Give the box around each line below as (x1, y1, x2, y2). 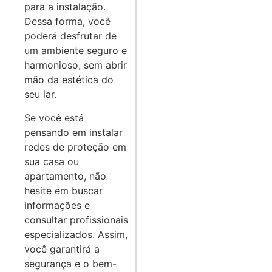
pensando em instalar (24, 126, 123, 138)
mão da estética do (24, 73, 114, 86)
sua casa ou (24, 155, 79, 168)
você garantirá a (24, 242, 100, 255)
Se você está (24, 111, 84, 124)
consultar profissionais (24, 213, 128, 226)
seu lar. (24, 88, 56, 101)
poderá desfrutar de (24, 30, 117, 42)
